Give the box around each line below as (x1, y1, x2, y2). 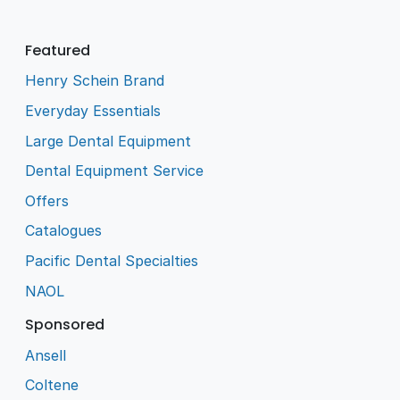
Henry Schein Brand (25, 71, 165, 90)
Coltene (25, 376, 79, 395)
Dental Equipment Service (25, 162, 204, 180)
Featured (25, 39, 91, 61)
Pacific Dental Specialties (25, 251, 199, 270)
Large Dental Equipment (25, 131, 192, 150)
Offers (25, 191, 70, 210)
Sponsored (25, 313, 105, 335)
